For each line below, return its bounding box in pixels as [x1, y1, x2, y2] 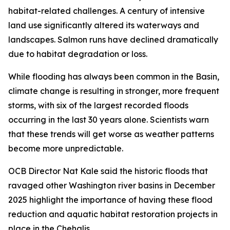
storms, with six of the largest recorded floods [8, 100, 188, 110]
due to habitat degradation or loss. [8, 49, 147, 59]
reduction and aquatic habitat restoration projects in [8, 209, 218, 219]
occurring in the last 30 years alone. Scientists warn [8, 114, 209, 125]
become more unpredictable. [8, 143, 123, 154]
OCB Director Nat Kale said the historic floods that [8, 166, 208, 176]
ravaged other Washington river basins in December [8, 180, 215, 190]
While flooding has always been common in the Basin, [8, 71, 219, 82]
